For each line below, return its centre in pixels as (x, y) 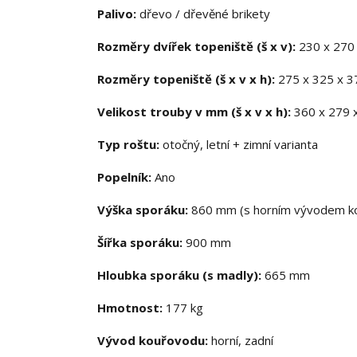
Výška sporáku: (144, 210)
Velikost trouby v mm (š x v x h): (196, 112)
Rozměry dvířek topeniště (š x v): (198, 47)
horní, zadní (241, 341)
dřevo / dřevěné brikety (203, 14)
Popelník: (124, 177)
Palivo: (117, 14)
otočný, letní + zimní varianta (239, 145)
